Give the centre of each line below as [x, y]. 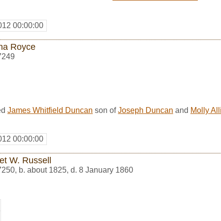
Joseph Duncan [146, 110]
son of [105, 110]
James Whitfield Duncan [50, 110]
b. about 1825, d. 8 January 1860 [76, 170]
